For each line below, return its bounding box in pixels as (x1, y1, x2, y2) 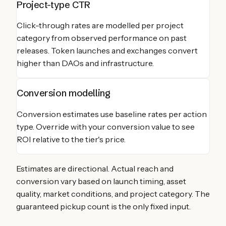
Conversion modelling (17, 87, 110, 99)
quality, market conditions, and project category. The (16, 188, 210, 199)
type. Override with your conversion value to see (17, 121, 195, 132)
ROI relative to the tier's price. (17, 134, 126, 144)
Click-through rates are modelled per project (17, 20, 184, 31)
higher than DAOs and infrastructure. (17, 58, 154, 69)
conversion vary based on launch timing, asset (16, 176, 186, 186)
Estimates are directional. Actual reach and (16, 163, 174, 174)
